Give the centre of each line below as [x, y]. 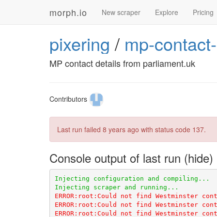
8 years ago [121, 129]
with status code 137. [172, 129]
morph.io [68, 12]
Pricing [203, 12]
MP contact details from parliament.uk [122, 63]
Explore [167, 12]
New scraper [121, 12]
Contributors [69, 99]
